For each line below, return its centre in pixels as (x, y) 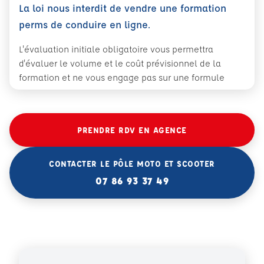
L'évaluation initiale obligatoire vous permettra (116, 49)
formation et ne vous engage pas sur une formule (122, 77)
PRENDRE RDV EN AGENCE (132, 129)
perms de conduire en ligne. (85, 24)
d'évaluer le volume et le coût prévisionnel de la (120, 63)
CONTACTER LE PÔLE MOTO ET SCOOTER (132, 163)
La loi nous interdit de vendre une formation (123, 8)
